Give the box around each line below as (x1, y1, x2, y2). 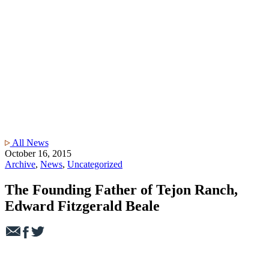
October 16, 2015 (5, 148, 71, 159)
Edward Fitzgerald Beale (5, 198, 160, 214)
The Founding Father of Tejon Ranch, (5, 181, 238, 198)
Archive (5, 159, 35, 169)
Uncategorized (67, 159, 122, 169)
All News (10, 137, 49, 148)
